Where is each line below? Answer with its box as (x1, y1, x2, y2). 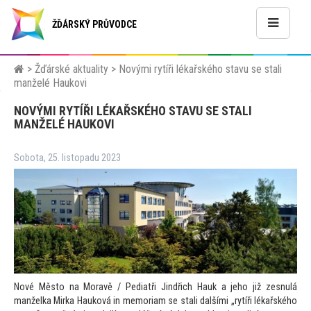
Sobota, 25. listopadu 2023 (14, 152, 121, 164)
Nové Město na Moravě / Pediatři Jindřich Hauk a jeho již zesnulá (14, 281, 297, 294)
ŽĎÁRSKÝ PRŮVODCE (52, 19, 137, 30)
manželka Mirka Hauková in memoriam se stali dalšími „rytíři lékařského (14, 295, 297, 308)
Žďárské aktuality (35, 62, 108, 76)
